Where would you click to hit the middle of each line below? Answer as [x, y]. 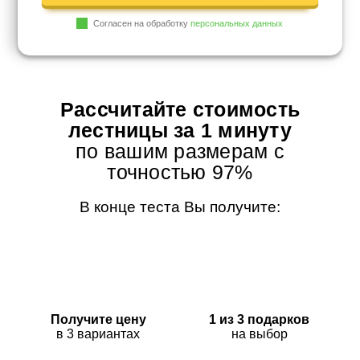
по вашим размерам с [180, 151]
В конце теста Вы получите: [180, 207]
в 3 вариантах [98, 333]
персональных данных [237, 24]
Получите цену [98, 319]
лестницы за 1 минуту [180, 130]
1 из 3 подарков [260, 319]
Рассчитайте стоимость [180, 109]
